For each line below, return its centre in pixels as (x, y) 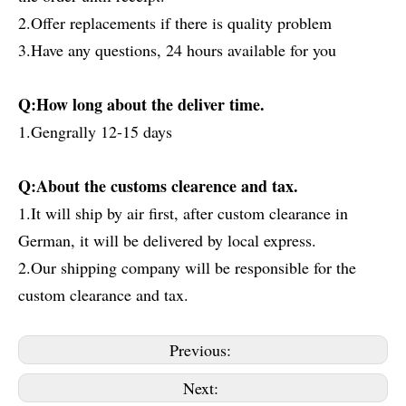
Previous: (203, 350)
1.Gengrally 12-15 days (95, 131)
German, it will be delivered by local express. (167, 240)
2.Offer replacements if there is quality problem (175, 23)
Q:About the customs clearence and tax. (158, 186)
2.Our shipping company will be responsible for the (187, 267)
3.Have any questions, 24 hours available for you (177, 50)
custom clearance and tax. (103, 295)
